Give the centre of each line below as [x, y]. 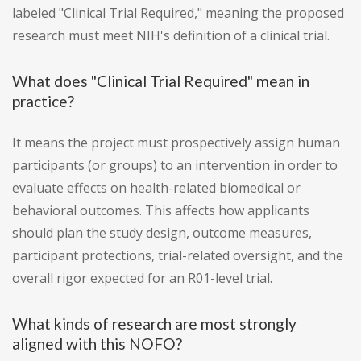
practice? [43, 102]
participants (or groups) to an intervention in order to [175, 166]
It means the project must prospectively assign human [176, 143]
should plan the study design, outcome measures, [162, 233]
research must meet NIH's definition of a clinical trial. [171, 36]
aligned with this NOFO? [97, 344]
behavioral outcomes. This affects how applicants [161, 211]
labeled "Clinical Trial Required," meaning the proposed [178, 13]
